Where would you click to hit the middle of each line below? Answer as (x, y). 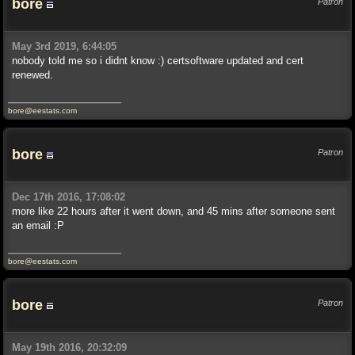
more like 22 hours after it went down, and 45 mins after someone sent (174, 211)
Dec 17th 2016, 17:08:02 (69, 197)
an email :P (38, 225)
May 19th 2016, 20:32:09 (69, 347)
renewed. (32, 75)
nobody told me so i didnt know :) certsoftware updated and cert (158, 61)
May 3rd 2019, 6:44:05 (64, 46)
